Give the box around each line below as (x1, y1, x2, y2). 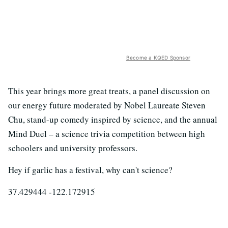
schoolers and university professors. (8, 141, 137, 154)
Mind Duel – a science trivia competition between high (8, 127, 205, 139)
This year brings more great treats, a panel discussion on (8, 84, 210, 97)
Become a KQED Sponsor (126, 54, 190, 61)
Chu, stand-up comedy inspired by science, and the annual (8, 113, 217, 125)
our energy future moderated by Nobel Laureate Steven (8, 99, 206, 111)
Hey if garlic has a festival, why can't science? (8, 163, 173, 176)
